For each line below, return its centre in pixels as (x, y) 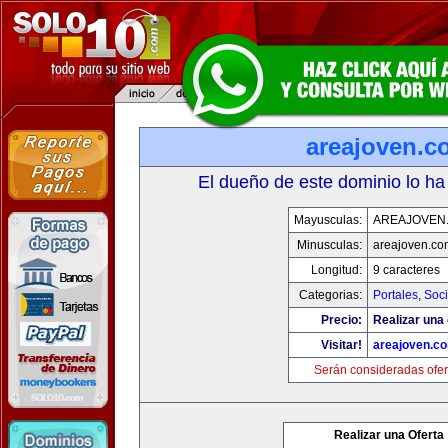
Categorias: (330, 295)
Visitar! (341, 345)
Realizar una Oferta (389, 435)
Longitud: (336, 270)
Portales (395, 295)
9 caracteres (406, 270)
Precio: (341, 320)
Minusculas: (329, 245)
